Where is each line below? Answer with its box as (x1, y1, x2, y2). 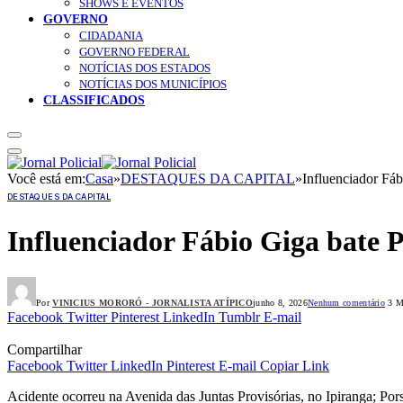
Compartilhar (7, 342, 82, 358)
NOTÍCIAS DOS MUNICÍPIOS (79, 77, 227, 92)
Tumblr (219, 309, 260, 326)
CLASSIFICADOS (43, 93, 145, 108)
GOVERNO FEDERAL (79, 45, 190, 59)
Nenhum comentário (307, 298, 386, 309)
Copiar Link (260, 358, 329, 374)
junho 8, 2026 (253, 298, 308, 309)
